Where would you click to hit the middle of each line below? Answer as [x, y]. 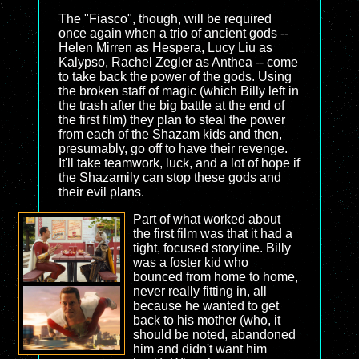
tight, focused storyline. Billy [212, 248]
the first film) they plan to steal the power [172, 120]
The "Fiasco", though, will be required [165, 19]
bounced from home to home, [215, 277]
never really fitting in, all [200, 291]
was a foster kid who [190, 262]
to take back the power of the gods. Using [175, 77]
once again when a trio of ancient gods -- [173, 33]
